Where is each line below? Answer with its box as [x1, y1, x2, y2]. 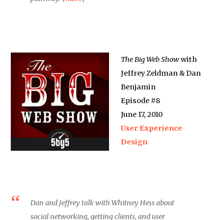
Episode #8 [121, 96, 161, 105]
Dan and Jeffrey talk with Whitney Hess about [30, 198, 175, 207]
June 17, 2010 [121, 110, 163, 119]
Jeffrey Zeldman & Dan [121, 68, 201, 78]
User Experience [121, 123, 183, 133]
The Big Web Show [121, 55, 180, 64]
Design [121, 137, 148, 146]
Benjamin [121, 82, 156, 91]
